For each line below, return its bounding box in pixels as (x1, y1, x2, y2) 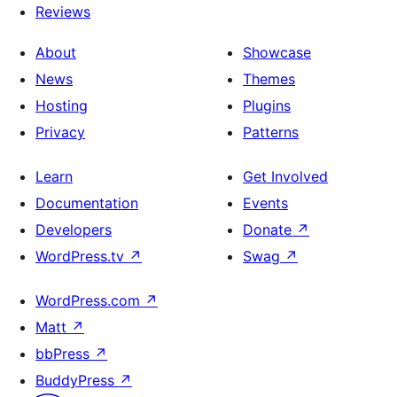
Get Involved (243, 167, 328, 185)
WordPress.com (35, 291, 144, 309)
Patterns (243, 122, 299, 141)
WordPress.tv (35, 246, 128, 265)
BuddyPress (35, 370, 119, 389)
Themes (243, 69, 295, 88)
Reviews (35, 2, 90, 20)
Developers (35, 220, 112, 238)
